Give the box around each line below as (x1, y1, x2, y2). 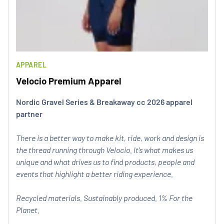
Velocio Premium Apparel (16, 75, 121, 86)
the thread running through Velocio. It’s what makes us (16, 145, 193, 154)
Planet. (16, 205, 39, 214)
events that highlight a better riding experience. (16, 169, 173, 178)
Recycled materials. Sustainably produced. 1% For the (16, 193, 192, 202)
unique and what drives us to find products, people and (16, 157, 194, 166)
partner (16, 109, 42, 118)
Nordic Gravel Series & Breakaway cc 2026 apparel (16, 97, 192, 106)
